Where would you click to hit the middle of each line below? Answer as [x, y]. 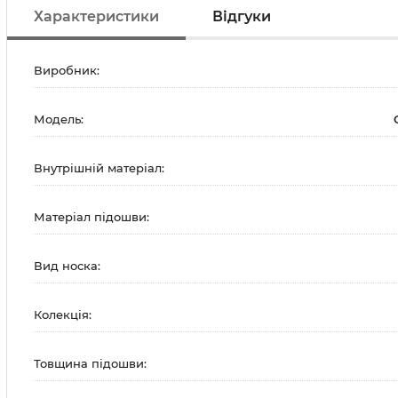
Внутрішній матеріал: [99, 168]
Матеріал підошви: [92, 217]
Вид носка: [67, 266]
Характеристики [96, 16]
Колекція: [63, 315]
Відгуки [242, 16]
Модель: [59, 119]
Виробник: [67, 71]
